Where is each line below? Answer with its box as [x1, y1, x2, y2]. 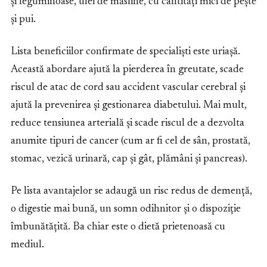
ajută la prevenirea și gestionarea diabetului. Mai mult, [11, 100, 247, 111]
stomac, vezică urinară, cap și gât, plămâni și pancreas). [11, 154, 247, 165]
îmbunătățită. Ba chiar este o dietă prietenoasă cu [11, 222, 225, 233]
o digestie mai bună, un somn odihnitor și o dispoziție [11, 204, 241, 215]
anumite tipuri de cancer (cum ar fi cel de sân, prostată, [11, 136, 250, 147]
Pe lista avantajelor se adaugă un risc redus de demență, [11, 186, 252, 197]
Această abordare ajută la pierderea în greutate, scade [11, 64, 244, 76]
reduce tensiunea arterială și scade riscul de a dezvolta [11, 118, 244, 129]
